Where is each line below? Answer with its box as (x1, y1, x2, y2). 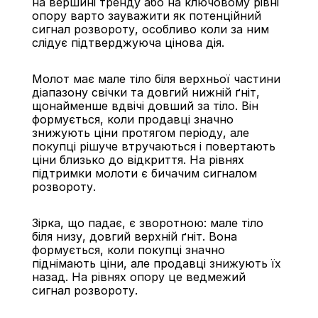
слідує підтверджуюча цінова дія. (31, 35, 224, 50)
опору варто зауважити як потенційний (31, 9, 261, 23)
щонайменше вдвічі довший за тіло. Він (31, 99, 258, 113)
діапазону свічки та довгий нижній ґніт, (31, 85, 260, 99)
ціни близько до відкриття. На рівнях (31, 153, 244, 167)
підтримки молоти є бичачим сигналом (31, 166, 257, 180)
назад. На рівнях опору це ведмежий (31, 270, 246, 284)
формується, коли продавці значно (31, 112, 234, 126)
